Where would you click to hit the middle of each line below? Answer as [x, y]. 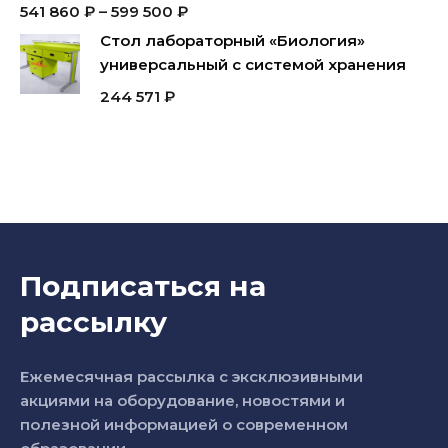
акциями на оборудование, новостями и [182, 400]
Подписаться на [143, 286]
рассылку [93, 322]
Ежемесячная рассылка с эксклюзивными [191, 376]
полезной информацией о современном [184, 424]
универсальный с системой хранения [253, 64]
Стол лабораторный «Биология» [232, 40]
